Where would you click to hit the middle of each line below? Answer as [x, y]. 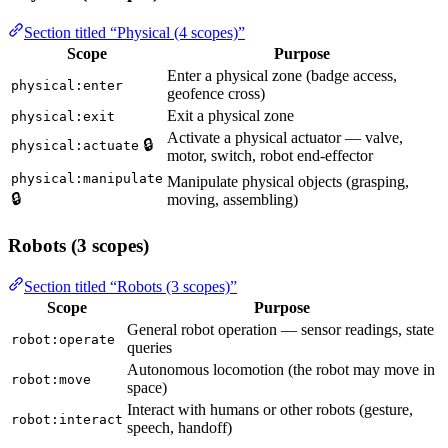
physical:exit [63, 116]
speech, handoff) [179, 427]
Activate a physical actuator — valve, [285, 137]
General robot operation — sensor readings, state [280, 329]
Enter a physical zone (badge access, [282, 75]
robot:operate [63, 339]
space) [147, 387]
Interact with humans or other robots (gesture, [270, 409]
